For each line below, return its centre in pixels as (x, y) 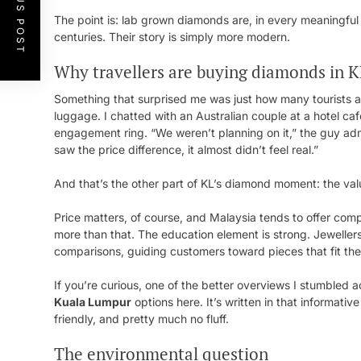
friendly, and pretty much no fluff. (141, 319)
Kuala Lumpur (93, 302)
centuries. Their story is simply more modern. (172, 37)
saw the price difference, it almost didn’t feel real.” (186, 149)
